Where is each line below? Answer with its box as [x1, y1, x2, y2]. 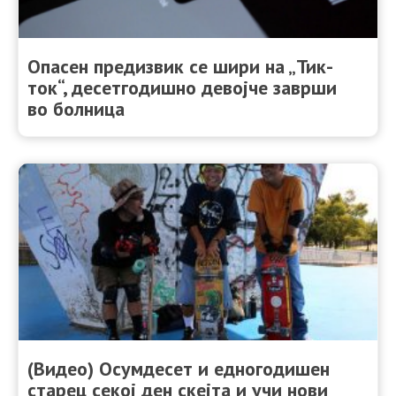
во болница [27, 95, 125, 121]
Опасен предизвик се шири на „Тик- [27, 53, 333, 79]
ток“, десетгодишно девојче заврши [27, 74, 337, 100]
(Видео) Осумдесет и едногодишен [27, 355, 330, 381]
